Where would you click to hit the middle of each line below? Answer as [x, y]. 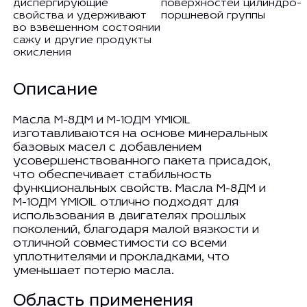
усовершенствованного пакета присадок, [142, 161]
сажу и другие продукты [82, 40]
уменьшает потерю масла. [93, 271]
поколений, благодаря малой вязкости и [136, 230]
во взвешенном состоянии [86, 28]
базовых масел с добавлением [107, 147]
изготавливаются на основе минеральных [140, 134]
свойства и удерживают [79, 15]
